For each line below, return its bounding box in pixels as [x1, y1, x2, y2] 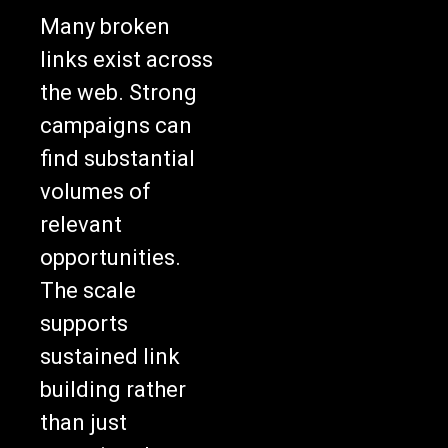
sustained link [40, 343, 180, 369]
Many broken [40, 13, 170, 39]
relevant [40, 211, 122, 237]
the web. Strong [40, 79, 197, 105]
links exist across [40, 46, 213, 72]
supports [40, 310, 128, 336]
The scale [40, 277, 136, 303]
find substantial [40, 145, 195, 171]
